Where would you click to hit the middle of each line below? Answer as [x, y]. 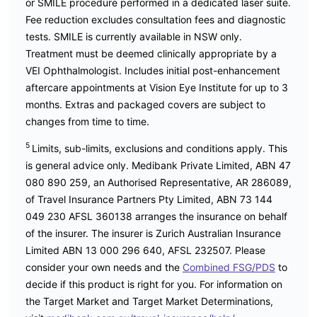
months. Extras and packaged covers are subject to [145, 104]
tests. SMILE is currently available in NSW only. [134, 36]
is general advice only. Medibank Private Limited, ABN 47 [158, 165]
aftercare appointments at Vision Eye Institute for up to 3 [157, 87]
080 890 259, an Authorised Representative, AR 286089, [158, 182]
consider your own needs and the [104, 267]
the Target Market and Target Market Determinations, [149, 301]
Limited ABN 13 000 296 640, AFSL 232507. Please [145, 250]
